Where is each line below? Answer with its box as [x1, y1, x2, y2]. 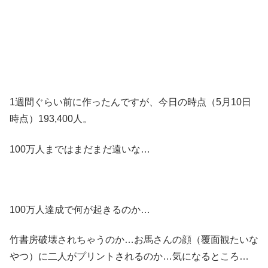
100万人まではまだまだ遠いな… [10, 144, 150, 154]
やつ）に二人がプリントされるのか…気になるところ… [10, 251, 249, 261]
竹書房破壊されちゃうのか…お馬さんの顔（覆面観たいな [10, 234, 258, 245]
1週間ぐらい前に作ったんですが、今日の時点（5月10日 [10, 97, 251, 108]
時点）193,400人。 [10, 114, 92, 124]
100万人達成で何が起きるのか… [10, 204, 150, 215]
